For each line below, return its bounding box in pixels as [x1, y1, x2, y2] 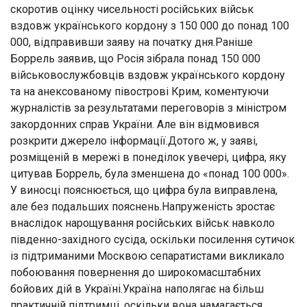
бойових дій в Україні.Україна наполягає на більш [10, 282, 264, 295]
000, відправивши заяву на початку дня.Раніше [10, 35, 253, 49]
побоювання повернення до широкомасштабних [10, 265, 261, 279]
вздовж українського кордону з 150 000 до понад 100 [10, 19, 289, 32]
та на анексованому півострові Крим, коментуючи [10, 84, 269, 98]
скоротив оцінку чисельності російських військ [10, 2, 254, 16]
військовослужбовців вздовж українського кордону [10, 68, 285, 82]
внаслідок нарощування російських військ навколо [10, 216, 275, 230]
